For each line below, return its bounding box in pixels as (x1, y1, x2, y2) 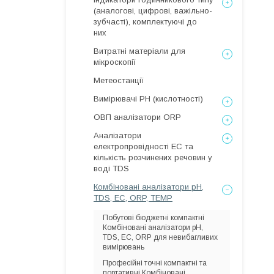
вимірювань (103, 243, 144, 251)
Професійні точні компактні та (103, 259, 207, 267)
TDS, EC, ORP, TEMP (94, 193, 172, 202)
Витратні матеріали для (94, 46, 185, 56)
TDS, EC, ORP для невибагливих (103, 233, 218, 242)
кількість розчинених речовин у (94, 153, 212, 162)
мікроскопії (94, 57, 136, 67)
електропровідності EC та (94, 142, 193, 151)
